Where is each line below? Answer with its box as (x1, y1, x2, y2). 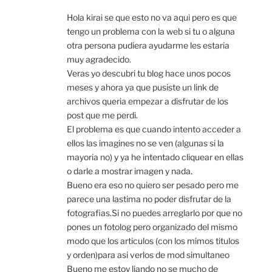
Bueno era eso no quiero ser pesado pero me (67, 180, 239, 191)
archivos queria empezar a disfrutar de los (67, 96, 228, 107)
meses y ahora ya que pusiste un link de (67, 82, 219, 93)
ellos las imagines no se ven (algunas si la (67, 138, 224, 149)
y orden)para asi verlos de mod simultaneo (67, 250, 229, 260)
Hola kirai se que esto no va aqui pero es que (67, 12, 237, 23)
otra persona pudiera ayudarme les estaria (67, 40, 229, 51)
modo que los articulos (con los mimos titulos (67, 236, 239, 246)
